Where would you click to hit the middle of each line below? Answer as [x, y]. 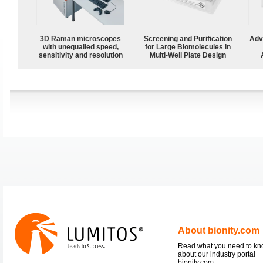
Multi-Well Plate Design [188, 55]
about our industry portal [217, 254]
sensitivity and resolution [80, 55]
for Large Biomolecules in [188, 47]
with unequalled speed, [80, 47]
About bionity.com [219, 230]
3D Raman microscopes [80, 38]
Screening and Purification [188, 38]
